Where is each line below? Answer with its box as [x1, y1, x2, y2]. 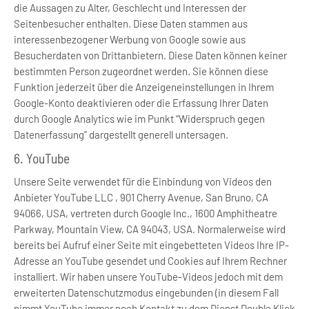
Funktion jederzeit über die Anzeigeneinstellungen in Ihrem [14, 81, 274, 93]
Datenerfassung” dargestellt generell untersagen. [14, 128, 228, 141]
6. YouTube [14, 150, 70, 166]
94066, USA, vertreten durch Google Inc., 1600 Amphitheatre [14, 207, 277, 219]
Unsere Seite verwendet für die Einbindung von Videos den [14, 175, 272, 188]
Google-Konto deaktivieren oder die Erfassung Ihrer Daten [14, 97, 268, 109]
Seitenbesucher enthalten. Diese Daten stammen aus [14, 17, 248, 30]
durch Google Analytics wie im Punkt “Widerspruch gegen [14, 112, 265, 125]
